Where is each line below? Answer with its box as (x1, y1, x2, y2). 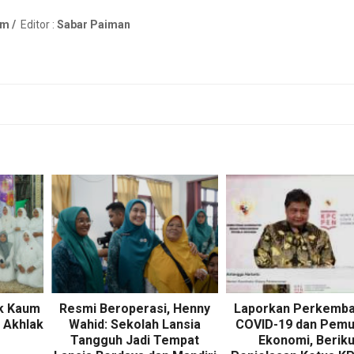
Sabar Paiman (57, 18, 130, 32)
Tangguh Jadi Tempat (70, 333, 199, 348)
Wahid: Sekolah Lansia (69, 317, 201, 333)
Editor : (16, 18, 57, 32)
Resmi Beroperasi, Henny (59, 301, 210, 317)
